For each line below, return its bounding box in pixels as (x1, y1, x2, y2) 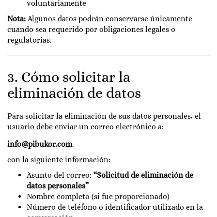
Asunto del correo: (27, 170, 93, 180)
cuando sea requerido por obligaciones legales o (7, 25, 175, 34)
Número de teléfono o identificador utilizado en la (27, 202, 203, 212)
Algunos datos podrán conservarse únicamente (26, 14, 192, 23)
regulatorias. (7, 35, 52, 45)
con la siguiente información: (7, 155, 110, 164)
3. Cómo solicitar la (7, 69, 130, 85)
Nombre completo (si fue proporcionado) (27, 192, 170, 201)
